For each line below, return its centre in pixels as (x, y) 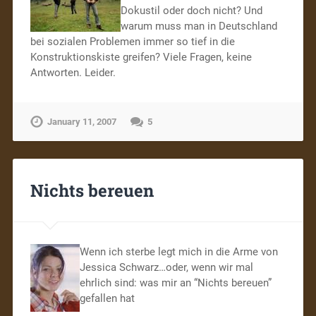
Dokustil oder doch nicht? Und (191, 10)
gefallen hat (107, 299)
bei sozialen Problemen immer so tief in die (132, 41)
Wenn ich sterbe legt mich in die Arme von (178, 252)
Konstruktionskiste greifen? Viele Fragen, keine (141, 57)
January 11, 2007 (81, 121)
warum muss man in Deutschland (199, 26)
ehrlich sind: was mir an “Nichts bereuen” (175, 283)
